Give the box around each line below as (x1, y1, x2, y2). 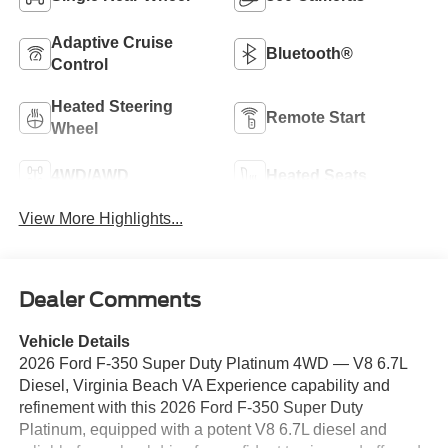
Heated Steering (50, 97, 173, 115)
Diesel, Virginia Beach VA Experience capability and (18, 377, 390, 395)
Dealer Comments (18, 288, 201, 313)
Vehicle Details (18, 333, 130, 351)
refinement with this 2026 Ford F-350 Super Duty (18, 399, 363, 417)
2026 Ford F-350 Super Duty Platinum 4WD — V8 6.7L (18, 355, 407, 373)
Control (50, 55, 108, 73)
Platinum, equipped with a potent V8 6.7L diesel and (18, 421, 387, 439)
